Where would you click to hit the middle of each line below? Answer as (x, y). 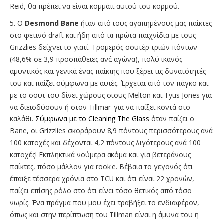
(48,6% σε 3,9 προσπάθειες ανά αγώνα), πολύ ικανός (96, 59)
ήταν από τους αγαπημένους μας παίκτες (145, 23)
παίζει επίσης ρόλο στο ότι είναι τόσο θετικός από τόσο (101, 190)
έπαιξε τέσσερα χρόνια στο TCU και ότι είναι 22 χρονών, (102, 178)
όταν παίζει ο (173, 118)
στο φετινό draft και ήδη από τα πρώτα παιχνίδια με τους (103, 35)
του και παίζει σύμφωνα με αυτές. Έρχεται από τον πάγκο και (109, 83)
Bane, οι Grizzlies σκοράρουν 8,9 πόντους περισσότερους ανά (111, 130)
